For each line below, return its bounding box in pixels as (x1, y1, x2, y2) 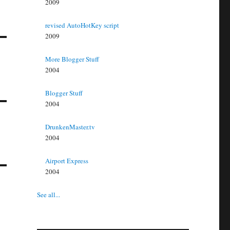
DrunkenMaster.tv (45, 122, 95, 131)
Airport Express (45, 156, 89, 165)
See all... (36, 190, 60, 199)
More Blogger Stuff (45, 54, 100, 64)
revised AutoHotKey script (45, 21, 120, 30)
